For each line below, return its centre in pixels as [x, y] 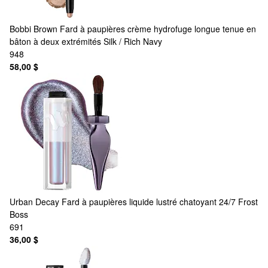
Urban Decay [34, 201]
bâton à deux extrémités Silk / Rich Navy [86, 41]
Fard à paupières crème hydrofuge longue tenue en [158, 28]
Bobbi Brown [33, 28]
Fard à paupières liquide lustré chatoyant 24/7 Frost [160, 201]
